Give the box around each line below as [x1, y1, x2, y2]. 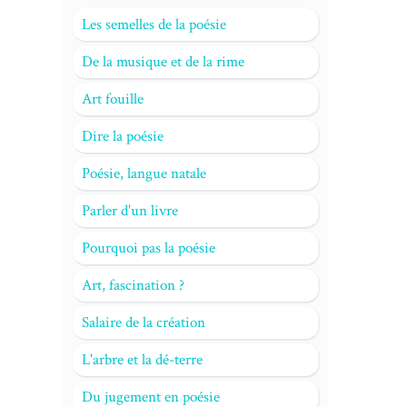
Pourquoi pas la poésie [81, 238, 215, 258]
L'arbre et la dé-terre [81, 350, 203, 370]
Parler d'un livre [81, 201, 178, 221]
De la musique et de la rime [81, 52, 244, 72]
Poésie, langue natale [81, 164, 206, 184]
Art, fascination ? [81, 275, 184, 295]
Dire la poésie [81, 126, 164, 146]
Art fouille [81, 89, 144, 109]
